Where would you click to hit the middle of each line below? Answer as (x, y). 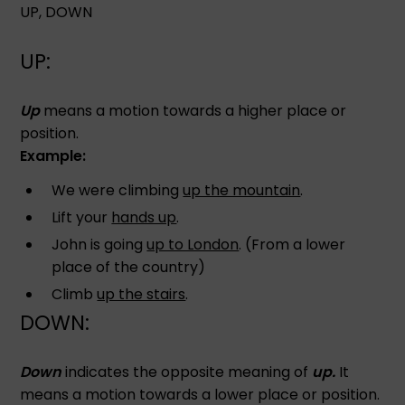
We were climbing (118, 190)
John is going (99, 244)
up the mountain (242, 190)
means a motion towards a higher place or (193, 110)
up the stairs (141, 294)
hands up (144, 217)
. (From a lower (292, 244)
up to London (193, 244)
